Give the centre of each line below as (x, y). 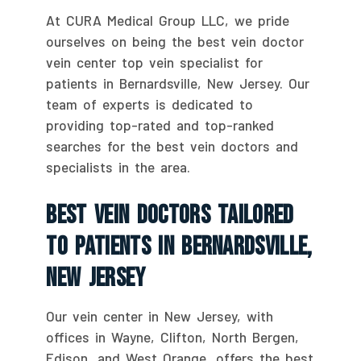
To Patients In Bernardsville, (179, 247)
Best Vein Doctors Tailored (170, 215)
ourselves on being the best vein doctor (175, 41)
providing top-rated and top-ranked (160, 124)
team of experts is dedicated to (150, 104)
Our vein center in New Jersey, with (160, 315)
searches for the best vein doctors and (172, 145)
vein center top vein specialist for (155, 62)
